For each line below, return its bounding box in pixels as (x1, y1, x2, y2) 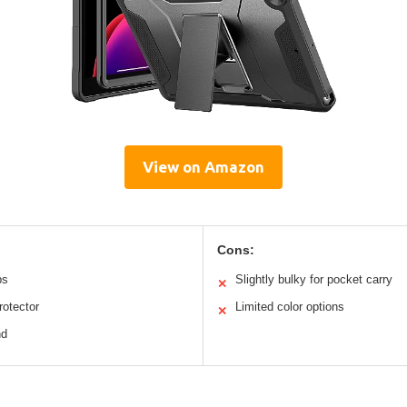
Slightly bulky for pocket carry (235, 272, 392, 286)
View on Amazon (143, 157, 264, 175)
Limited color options (235, 299, 344, 313)
